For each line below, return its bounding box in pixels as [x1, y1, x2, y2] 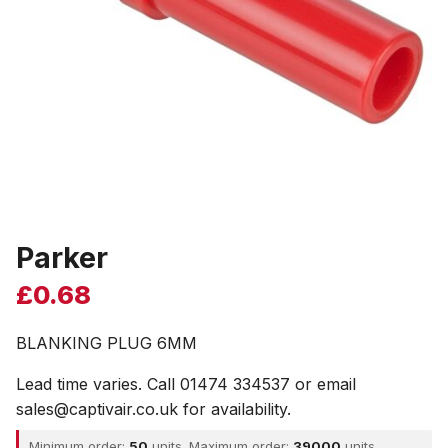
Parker [16, 240, 108, 275]
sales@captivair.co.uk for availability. [16, 399, 291, 419]
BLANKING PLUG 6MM [16, 333, 197, 353]
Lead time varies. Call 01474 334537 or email [16, 374, 356, 394]
